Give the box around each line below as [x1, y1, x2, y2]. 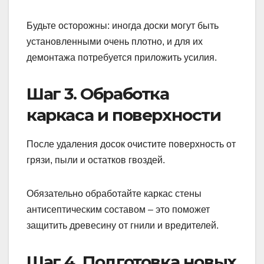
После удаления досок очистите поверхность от [27, 139, 236, 150]
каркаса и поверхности [27, 105, 221, 126]
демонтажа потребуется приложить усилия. [27, 52, 217, 63]
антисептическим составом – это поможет [27, 204, 210, 215]
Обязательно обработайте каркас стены [27, 189, 202, 199]
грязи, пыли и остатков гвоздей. [27, 155, 165, 166]
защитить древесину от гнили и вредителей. [27, 220, 219, 231]
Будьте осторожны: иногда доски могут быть [27, 21, 219, 31]
